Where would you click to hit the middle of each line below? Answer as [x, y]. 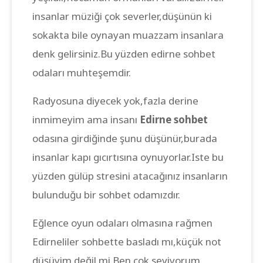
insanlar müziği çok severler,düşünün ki [122, 16]
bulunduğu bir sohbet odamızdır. [106, 195]
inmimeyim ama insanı [86, 119]
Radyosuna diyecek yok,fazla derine [115, 101]
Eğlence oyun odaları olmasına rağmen [122, 223]
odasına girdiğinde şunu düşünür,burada [125, 138]
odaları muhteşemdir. [82, 73]
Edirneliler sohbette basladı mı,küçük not [127, 242]
